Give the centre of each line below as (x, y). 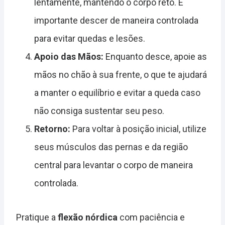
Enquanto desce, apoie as (155, 57)
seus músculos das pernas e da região (111, 147)
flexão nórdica (88, 217)
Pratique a (37, 217)
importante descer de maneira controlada (116, 21)
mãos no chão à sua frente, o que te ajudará (121, 75)
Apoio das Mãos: (69, 57)
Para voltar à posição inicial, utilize (138, 129)
